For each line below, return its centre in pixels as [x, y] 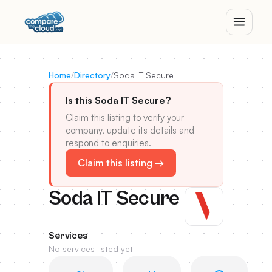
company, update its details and [130, 130]
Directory [92, 75]
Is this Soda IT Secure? [118, 100]
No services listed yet [91, 249]
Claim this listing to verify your [125, 117]
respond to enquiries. [108, 143]
